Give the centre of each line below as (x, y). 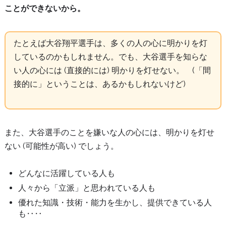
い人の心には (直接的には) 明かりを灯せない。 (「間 (112, 70)
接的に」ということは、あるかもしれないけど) (99, 84)
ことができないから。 (45, 8)
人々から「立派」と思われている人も (87, 188)
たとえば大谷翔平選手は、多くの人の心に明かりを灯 (110, 43)
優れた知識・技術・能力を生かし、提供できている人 (115, 203)
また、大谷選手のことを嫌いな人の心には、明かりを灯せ (109, 132)
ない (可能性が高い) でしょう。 (61, 146)
